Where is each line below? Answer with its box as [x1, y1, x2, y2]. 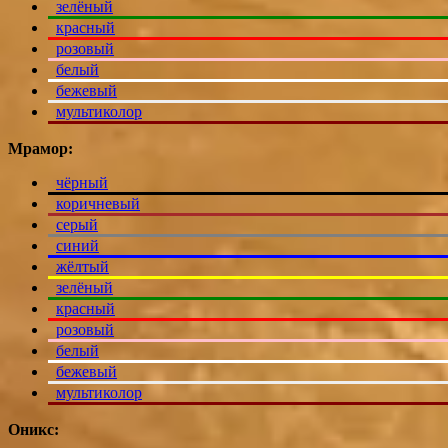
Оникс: [8, 421, 59, 439]
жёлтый [56, 258, 109, 276]
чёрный [56, 174, 108, 192]
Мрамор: [8, 140, 73, 158]
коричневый [56, 195, 140, 213]
